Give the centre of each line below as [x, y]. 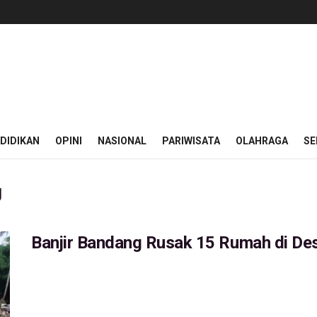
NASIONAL [122, 141]
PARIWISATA [191, 141]
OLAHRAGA [262, 141]
